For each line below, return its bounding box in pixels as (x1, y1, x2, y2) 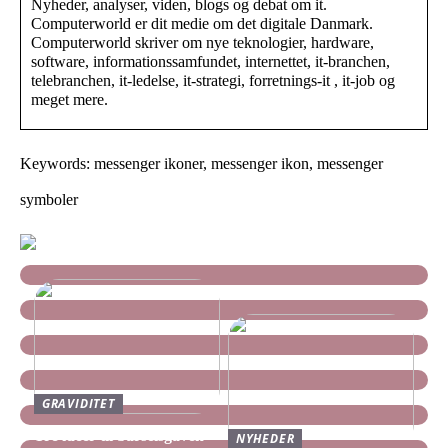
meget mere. (31, 90, 108, 108)
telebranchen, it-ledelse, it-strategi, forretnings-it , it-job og (31, 71, 395, 89)
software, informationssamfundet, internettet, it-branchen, (31, 52, 390, 70)
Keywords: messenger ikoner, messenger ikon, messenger (20, 154, 383, 172)
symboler (20, 190, 78, 208)
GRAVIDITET (41, 394, 115, 412)
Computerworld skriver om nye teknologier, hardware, (31, 33, 374, 51)
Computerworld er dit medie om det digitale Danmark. (31, 14, 373, 32)
